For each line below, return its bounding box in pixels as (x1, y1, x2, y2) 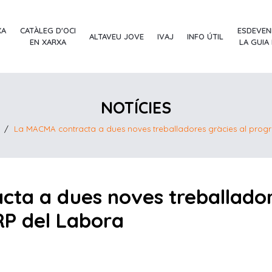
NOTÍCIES (101, 97, 171, 118)
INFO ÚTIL (187, 31, 224, 41)
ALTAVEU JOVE (89, 31, 144, 41)
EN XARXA (29, 37, 66, 47)
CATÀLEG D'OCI (19, 25, 76, 36)
